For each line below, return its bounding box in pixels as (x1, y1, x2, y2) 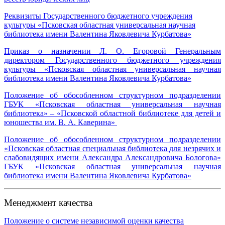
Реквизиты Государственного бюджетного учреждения (4, 11, 192, 20)
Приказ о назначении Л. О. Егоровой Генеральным (4, 46, 221, 55)
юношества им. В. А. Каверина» (4, 118, 117, 127)
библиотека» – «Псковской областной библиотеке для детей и (4, 108, 221, 118)
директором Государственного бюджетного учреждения (4, 55, 221, 64)
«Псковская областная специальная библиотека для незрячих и (4, 144, 221, 153)
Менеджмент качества (4, 197, 92, 208)
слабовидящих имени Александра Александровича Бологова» (4, 153, 221, 162)
